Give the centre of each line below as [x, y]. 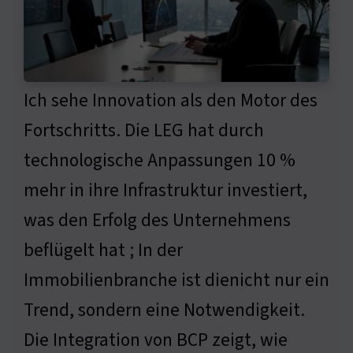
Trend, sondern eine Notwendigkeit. [164, 310]
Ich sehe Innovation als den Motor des [171, 100]
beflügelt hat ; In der [103, 250]
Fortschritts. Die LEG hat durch [144, 130]
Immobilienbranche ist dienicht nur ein [176, 280]
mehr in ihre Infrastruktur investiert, [165, 190]
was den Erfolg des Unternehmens [157, 220]
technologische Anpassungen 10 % [160, 160]
